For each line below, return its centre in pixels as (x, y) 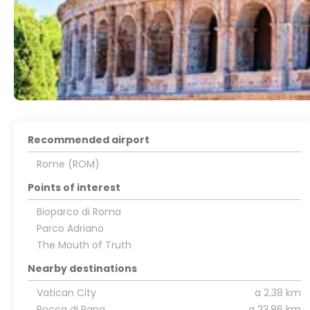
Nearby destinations (83, 268)
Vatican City (66, 293)
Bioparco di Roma (79, 212)
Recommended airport (89, 140)
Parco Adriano (70, 228)
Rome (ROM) (68, 164)
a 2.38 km (277, 293)
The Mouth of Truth (84, 245)
